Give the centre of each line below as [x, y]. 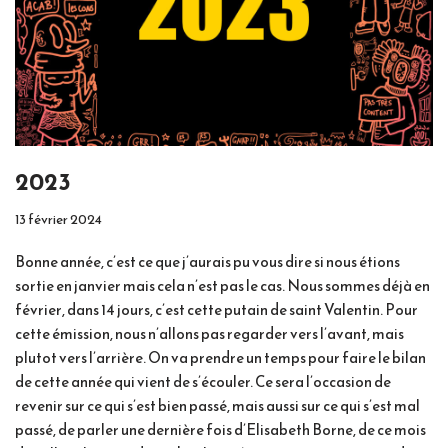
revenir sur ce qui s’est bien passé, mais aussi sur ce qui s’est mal [217, 405]
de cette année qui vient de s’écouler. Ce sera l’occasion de [203, 381]
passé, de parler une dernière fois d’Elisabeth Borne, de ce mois [220, 429]
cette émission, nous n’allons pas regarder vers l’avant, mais [209, 333]
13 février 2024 [58, 218]
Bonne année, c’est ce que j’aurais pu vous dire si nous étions [207, 261]
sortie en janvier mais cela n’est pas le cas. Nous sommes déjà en [222, 285]
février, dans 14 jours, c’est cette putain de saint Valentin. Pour [216, 309]
